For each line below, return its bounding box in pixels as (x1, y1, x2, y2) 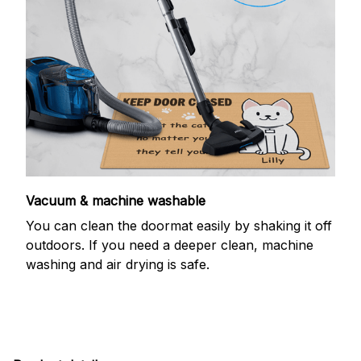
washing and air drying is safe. (26, 255, 210, 272)
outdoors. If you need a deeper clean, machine (26, 236, 313, 253)
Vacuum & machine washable (26, 193, 205, 210)
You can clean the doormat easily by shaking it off (26, 217, 332, 234)
